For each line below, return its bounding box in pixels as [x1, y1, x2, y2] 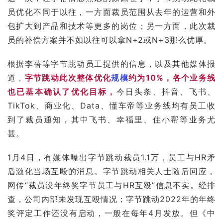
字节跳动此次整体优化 [24, 73, 111, 83]
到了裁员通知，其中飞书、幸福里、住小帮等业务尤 [7, 114, 216, 124]
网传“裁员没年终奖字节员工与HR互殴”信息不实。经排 [7, 180, 216, 190]
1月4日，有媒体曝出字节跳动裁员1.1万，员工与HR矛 [7, 152, 216, 162]
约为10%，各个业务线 [128, 73, 216, 83]
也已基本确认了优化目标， [7, 87, 116, 97]
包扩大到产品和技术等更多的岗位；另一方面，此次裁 [7, 21, 216, 31]
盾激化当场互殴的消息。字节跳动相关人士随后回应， [7, 166, 216, 176]
